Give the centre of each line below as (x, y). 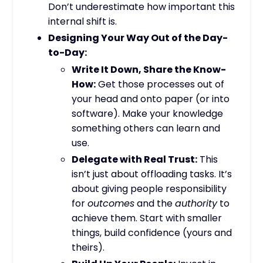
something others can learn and (146, 128)
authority (196, 203)
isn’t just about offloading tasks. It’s (152, 174)
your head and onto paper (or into (151, 99)
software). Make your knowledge (147, 113)
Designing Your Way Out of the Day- (138, 38)
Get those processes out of (160, 84)
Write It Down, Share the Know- (149, 69)
